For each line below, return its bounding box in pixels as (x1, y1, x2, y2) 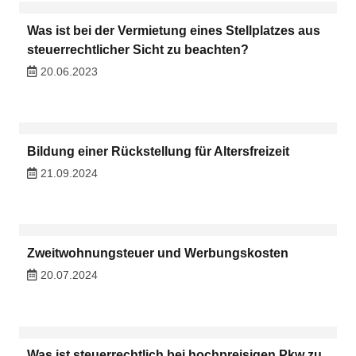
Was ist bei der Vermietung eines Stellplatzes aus (26, 23, 320, 37)
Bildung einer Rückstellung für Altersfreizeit (26, 144, 289, 158)
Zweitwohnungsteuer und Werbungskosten (26, 246, 288, 261)
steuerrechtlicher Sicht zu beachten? (26, 42, 249, 56)
